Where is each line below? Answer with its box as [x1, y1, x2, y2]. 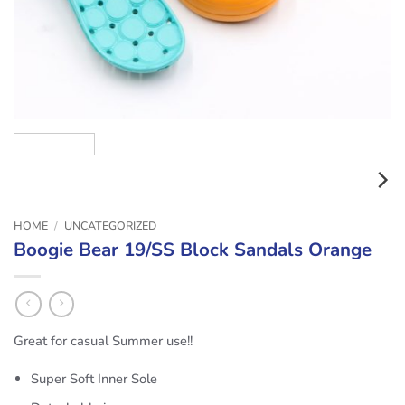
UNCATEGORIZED [63, 217, 156, 233]
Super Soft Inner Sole [31, 370, 158, 388]
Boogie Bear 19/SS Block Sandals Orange [14, 237, 372, 263]
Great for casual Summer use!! [14, 331, 193, 350]
